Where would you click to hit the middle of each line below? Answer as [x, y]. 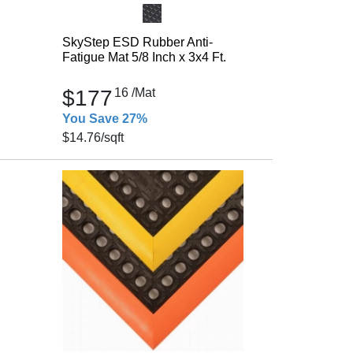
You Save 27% [104, 119]
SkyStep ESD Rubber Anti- [137, 42]
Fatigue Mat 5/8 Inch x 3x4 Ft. [144, 57]
